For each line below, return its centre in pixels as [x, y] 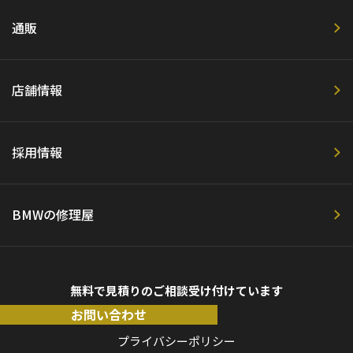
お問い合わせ [109, 314]
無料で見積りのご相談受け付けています [176, 290]
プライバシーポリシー [176, 340]
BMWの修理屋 [53, 215]
